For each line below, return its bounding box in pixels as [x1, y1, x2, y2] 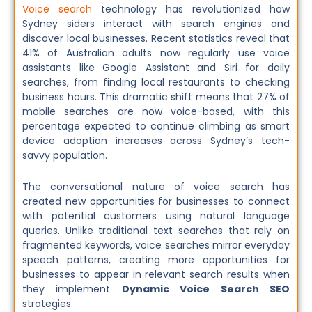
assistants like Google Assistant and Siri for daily [22, 60, 290, 75]
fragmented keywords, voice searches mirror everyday [22, 238, 290, 253]
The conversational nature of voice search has [22, 180, 290, 194]
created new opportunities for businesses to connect [22, 194, 290, 209]
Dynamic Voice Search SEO [121, 282, 290, 297]
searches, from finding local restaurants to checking [22, 75, 290, 89]
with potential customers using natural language [22, 209, 290, 224]
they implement [22, 282, 122, 297]
